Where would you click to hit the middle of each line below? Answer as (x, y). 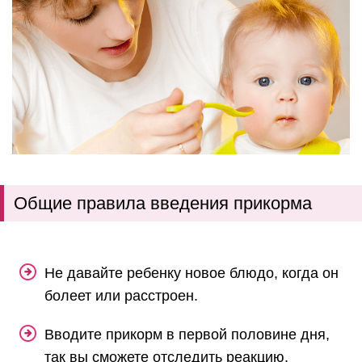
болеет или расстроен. (121, 295)
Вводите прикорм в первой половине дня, (187, 334)
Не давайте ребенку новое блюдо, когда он (192, 273)
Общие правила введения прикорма (163, 203)
